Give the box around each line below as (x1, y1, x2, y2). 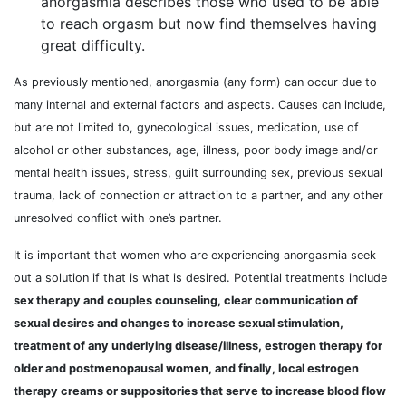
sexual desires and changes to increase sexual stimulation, (14, 316, 343, 331)
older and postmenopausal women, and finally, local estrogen (14, 362, 359, 376)
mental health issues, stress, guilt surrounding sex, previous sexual (14, 166, 382, 180)
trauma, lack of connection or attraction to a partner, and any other (14, 188, 383, 203)
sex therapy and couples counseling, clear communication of (14, 294, 358, 308)
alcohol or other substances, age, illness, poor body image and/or (14, 143, 378, 158)
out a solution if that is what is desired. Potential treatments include (14, 271, 387, 285)
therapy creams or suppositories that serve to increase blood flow (14, 384, 386, 399)
